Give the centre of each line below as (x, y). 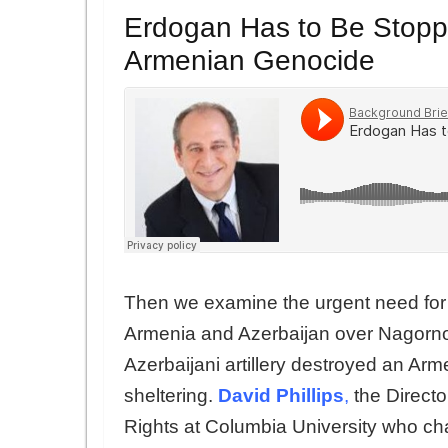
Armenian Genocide (249, 61)
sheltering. (171, 395)
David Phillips (281, 395)
